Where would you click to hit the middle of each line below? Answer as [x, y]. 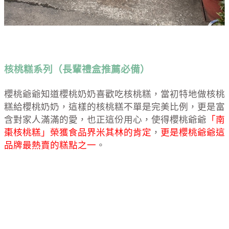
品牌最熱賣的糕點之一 [50, 145]
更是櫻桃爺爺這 [193, 132]
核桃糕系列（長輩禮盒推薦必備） [77, 69]
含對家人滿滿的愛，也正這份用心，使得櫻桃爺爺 [105, 119]
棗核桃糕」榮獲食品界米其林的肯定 [78, 132]
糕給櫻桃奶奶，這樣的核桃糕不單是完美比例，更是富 [114, 107]
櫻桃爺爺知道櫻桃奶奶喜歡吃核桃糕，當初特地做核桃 [114, 94]
